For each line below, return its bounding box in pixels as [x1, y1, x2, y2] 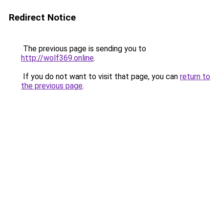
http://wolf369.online [21, 53, 94, 63]
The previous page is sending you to [21, 44, 146, 53]
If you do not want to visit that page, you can [21, 72, 180, 81]
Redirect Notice [9, 12, 76, 23]
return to [180, 72, 210, 81]
